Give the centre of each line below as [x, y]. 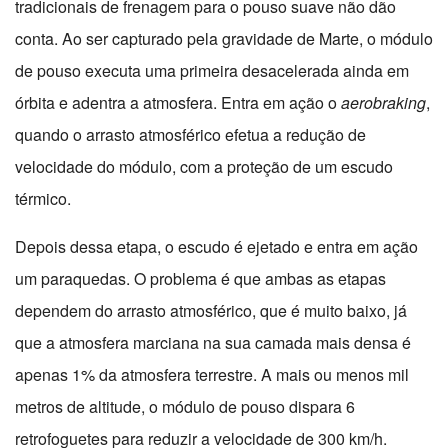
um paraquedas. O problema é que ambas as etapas [200, 279]
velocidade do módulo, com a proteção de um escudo [204, 167]
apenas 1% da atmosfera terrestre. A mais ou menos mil [212, 375]
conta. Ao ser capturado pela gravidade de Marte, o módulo [224, 39]
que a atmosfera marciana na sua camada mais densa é [213, 343]
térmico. [43, 199]
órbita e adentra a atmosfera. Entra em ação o [178, 103]
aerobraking [383, 103]
